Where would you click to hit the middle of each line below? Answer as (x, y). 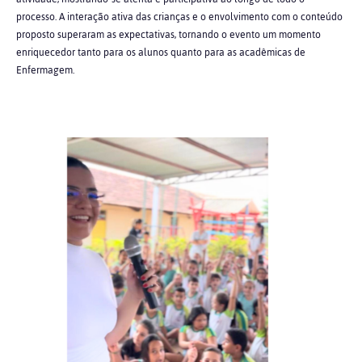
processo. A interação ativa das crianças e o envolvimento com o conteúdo (179, 17)
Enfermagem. (45, 70)
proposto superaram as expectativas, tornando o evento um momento (168, 35)
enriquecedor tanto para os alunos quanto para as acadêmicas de (161, 53)
